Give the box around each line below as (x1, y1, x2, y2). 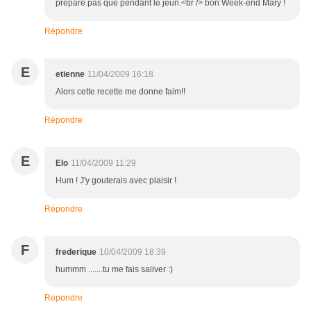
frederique (56, 247, 96, 258)
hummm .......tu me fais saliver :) (56, 264, 173, 275)
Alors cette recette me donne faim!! (56, 87, 185, 97)
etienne (56, 69, 85, 80)
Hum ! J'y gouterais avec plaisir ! (56, 176, 176, 186)
